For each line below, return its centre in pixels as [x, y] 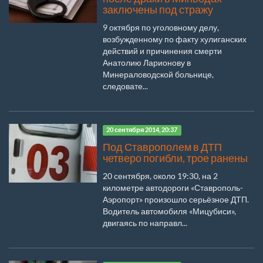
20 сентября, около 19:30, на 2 [160, 176]
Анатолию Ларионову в [147, 62]
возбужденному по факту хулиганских [175, 39]
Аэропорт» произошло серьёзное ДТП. [176, 199]
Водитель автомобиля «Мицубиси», [169, 211]
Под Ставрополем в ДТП [162, 147]
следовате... [125, 86]
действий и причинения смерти [162, 50]
